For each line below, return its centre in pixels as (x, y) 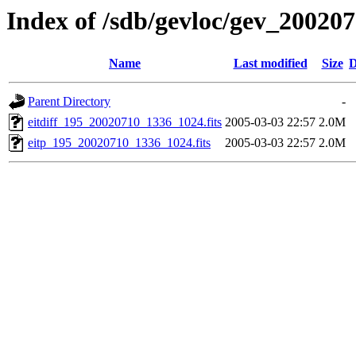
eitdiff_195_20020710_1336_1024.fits (125, 122)
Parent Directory (69, 102)
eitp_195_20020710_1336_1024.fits (119, 143)
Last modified (270, 64)
